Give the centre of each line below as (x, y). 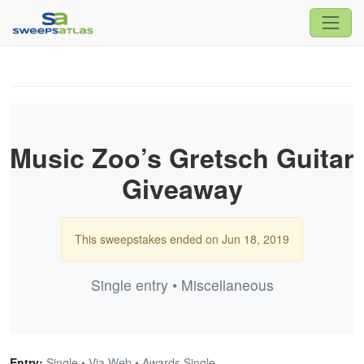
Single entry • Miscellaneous (182, 284)
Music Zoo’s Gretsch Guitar (182, 157)
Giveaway (182, 188)
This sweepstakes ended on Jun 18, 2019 (182, 238)
